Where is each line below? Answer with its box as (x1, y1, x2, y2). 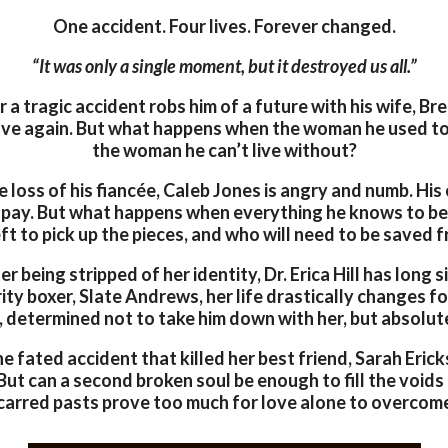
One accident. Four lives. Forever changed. (52, 15, 396, 38)
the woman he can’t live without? (91, 139, 357, 162)
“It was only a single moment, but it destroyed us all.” (31, 55, 417, 78)
